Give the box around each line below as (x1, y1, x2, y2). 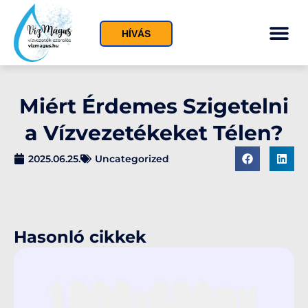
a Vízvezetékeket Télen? (25, 120, 283, 146)
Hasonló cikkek (14, 227, 146, 247)
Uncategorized (95, 152, 169, 165)
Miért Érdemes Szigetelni (19, 93, 289, 119)
